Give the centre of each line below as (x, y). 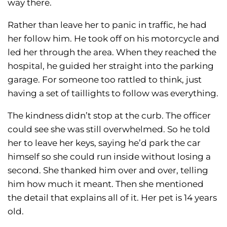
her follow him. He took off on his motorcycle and (113, 39)
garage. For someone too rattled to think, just (105, 80)
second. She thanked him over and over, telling (108, 171)
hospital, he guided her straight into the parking (111, 66)
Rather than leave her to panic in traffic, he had (107, 25)
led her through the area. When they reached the (112, 52)
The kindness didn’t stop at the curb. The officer (109, 116)
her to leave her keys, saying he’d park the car (104, 143)
